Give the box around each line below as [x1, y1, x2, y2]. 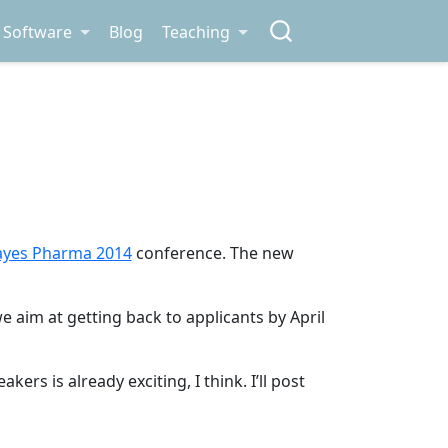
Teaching [162, 20, 231, 43]
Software [3, 20, 73, 43]
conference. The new [131, 242, 294, 265]
